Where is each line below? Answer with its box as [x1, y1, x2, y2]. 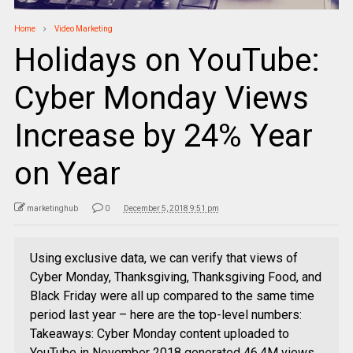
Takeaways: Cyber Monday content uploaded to [29, 326, 289, 342]
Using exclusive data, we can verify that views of [29, 251, 298, 266]
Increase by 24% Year [13, 117, 313, 155]
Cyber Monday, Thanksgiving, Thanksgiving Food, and [29, 269, 321, 285]
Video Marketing [54, 24, 113, 34]
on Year [13, 155, 121, 193]
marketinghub [26, 204, 78, 214]
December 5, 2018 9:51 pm [123, 204, 219, 214]
